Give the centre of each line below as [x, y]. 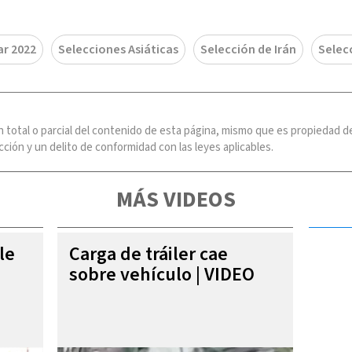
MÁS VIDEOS [176, 199]
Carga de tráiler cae [148, 254]
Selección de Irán [248, 49]
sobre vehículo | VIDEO [162, 274]
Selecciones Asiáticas [118, 49]
